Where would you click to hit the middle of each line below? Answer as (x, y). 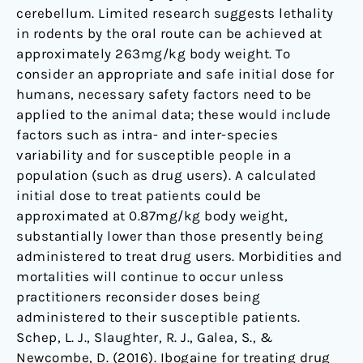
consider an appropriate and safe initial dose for (175, 74)
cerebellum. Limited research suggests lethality (175, 13)
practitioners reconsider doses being (138, 297)
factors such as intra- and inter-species (147, 135)
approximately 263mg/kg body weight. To (153, 54)
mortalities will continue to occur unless (150, 277)
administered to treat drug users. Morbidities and (179, 256)
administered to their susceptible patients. (158, 317)
